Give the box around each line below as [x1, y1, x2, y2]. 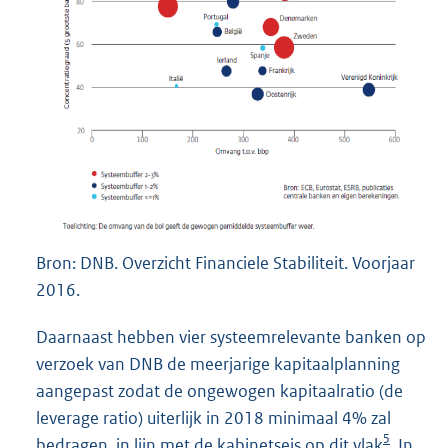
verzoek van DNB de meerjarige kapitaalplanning [36, 353, 400, 376]
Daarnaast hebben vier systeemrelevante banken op [36, 326, 426, 349]
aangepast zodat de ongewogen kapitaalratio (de [36, 380, 403, 403]
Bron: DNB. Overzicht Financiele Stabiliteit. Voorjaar [36, 252, 415, 275]
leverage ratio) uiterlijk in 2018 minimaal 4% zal [36, 407, 391, 430]
